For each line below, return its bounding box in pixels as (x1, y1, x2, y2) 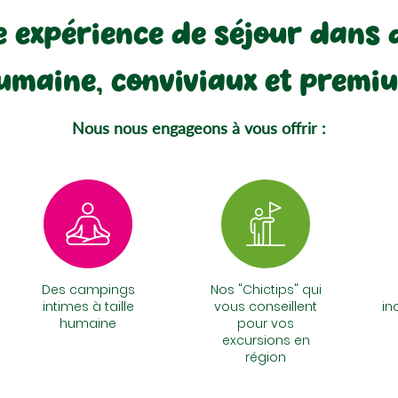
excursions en (221, 331, 310, 349)
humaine (60, 314, 116, 332)
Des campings (41, 281, 135, 298)
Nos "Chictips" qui (210, 281, 322, 298)
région (245, 348, 286, 366)
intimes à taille (42, 298, 134, 315)
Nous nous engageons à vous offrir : (72, 118, 326, 138)
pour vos (237, 314, 294, 332)
